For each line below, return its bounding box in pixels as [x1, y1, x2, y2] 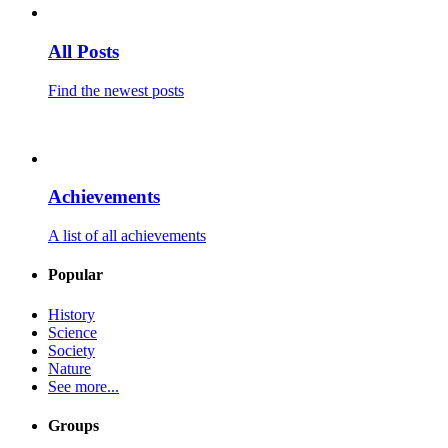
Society [48, 341, 95, 359]
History [48, 305, 95, 323]
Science [48, 323, 97, 341]
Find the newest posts [48, 81, 184, 99]
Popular [48, 266, 103, 284]
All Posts [48, 40, 119, 62]
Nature [48, 359, 91, 377]
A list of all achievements [48, 227, 206, 245]
